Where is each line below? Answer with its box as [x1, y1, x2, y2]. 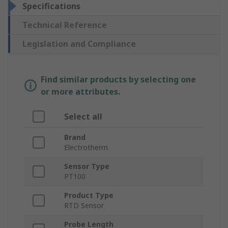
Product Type [64, 190, 113, 201]
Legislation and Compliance [22, 38, 136, 50]
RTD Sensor [64, 201, 104, 211]
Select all [64, 111, 102, 123]
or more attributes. [41, 86, 120, 98]
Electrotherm [64, 142, 108, 153]
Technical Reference [22, 19, 107, 31]
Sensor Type [64, 161, 109, 172]
